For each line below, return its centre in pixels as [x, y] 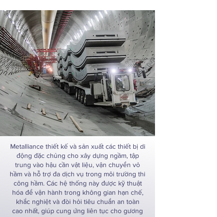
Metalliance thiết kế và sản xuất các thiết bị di [77, 146]
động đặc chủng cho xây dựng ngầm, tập [77, 155]
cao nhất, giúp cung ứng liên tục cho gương [77, 211]
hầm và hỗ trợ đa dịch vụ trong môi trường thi [77, 174]
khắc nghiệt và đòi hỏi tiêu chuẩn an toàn [77, 201]
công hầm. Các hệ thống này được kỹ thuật [77, 183]
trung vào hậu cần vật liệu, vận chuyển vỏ [77, 165]
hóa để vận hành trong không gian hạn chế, [77, 192]
